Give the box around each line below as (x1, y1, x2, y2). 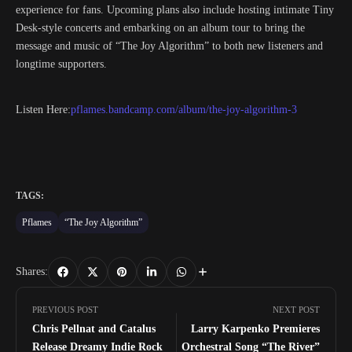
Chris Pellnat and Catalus (32, 322, 156, 335)
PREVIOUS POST (32, 304, 98, 314)
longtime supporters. (16, 58, 107, 70)
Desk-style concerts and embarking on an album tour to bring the (16, 22, 305, 34)
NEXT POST (273, 304, 320, 314)
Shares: (16, 266, 48, 278)
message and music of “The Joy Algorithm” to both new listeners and (16, 40, 323, 52)
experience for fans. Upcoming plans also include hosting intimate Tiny (16, 4, 334, 16)
